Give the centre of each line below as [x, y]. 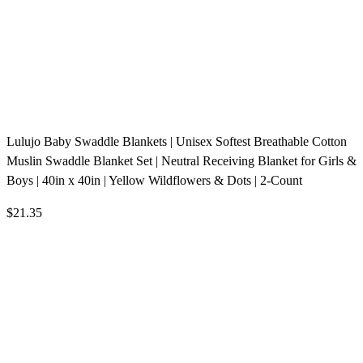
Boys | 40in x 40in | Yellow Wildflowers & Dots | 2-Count [154, 181]
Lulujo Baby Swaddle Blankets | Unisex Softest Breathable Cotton [177, 142]
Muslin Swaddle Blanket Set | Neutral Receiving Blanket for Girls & [181, 161]
